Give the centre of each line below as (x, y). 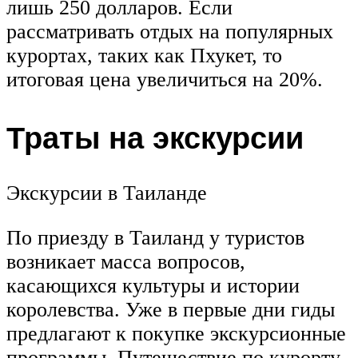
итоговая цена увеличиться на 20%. (165, 79)
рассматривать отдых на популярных (170, 31)
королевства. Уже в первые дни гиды (171, 310)
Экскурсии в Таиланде (107, 193)
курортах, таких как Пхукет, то (144, 55)
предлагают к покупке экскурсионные (176, 334)
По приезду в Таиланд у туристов (155, 238)
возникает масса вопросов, (126, 262)
